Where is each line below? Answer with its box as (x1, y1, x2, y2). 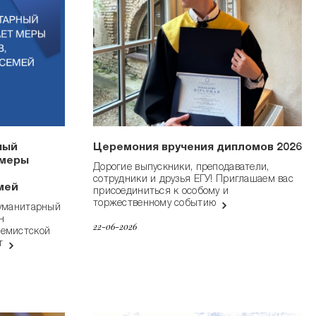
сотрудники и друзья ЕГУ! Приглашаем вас (93, 175, 293, 186)
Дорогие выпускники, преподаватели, (93, 163, 269, 174)
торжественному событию (93, 199, 219, 209)
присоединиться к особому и (93, 187, 229, 197)
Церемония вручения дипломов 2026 (93, 142, 302, 154)
